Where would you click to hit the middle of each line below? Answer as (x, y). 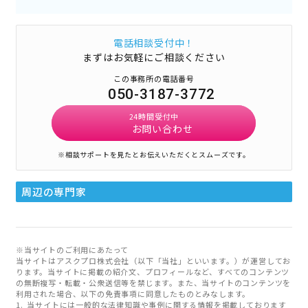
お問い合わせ (162, 128)
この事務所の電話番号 (154, 78)
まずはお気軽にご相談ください (154, 57)
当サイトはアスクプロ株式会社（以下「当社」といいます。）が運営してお (153, 260)
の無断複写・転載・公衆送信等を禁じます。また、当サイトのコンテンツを (153, 282)
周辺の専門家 (54, 191)
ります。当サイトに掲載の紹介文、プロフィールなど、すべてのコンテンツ (153, 271)
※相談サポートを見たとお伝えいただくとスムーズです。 (154, 154)
